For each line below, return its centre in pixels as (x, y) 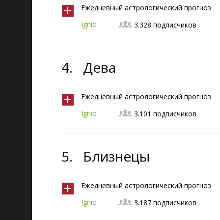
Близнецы (116, 156)
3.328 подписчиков (165, 25)
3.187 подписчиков (165, 203)
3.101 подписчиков (165, 114)
